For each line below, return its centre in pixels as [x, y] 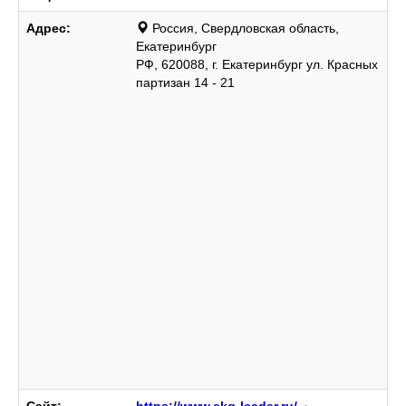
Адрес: [48, 28]
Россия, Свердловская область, [246, 28]
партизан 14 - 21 [185, 82]
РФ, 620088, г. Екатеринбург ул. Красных [257, 64]
